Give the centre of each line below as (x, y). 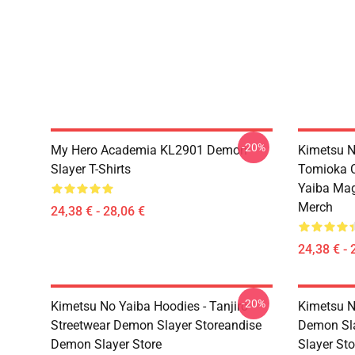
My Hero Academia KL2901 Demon (149, 150)
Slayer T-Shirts (91, 169)
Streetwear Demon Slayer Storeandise (156, 325)
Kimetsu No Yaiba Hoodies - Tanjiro (149, 306)
